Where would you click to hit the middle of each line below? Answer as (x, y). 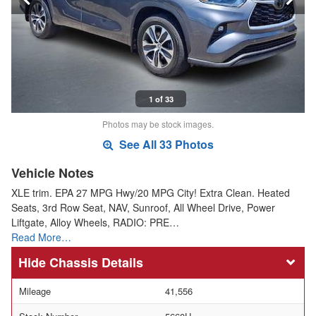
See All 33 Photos (165, 145)
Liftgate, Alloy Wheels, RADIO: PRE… (95, 223)
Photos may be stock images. (158, 124)
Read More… (41, 237)
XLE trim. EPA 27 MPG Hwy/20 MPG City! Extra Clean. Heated (151, 193)
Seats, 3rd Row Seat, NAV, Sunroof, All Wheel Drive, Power (143, 208)
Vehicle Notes (53, 173)
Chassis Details (96, 263)
